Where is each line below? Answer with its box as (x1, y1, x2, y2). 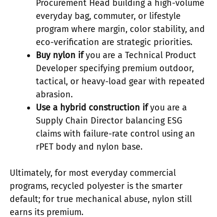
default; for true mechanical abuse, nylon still (10, 194, 192, 205)
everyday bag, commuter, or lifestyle (36, 11, 181, 22)
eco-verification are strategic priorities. (36, 37, 192, 48)
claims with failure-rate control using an (36, 128, 195, 139)
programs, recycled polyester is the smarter (10, 181, 183, 192)
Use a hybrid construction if (36, 102, 148, 113)
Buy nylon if (36, 50, 83, 61)
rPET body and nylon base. (36, 141, 142, 153)
